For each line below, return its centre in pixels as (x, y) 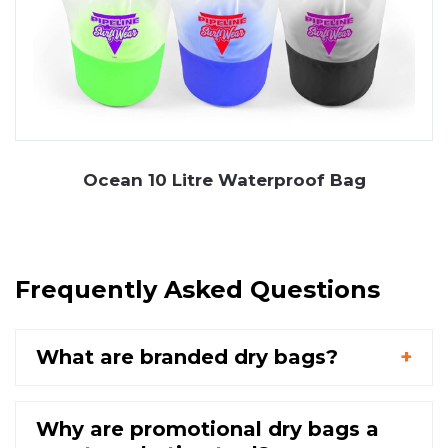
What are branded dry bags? (187, 357)
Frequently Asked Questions (197, 290)
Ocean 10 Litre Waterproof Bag (224, 180)
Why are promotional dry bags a (207, 429)
